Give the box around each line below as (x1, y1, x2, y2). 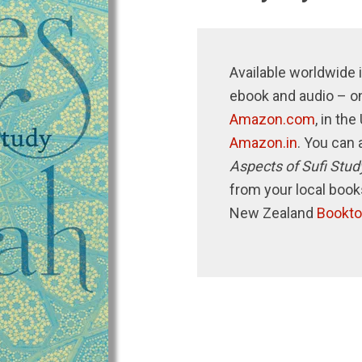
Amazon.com (229, 111, 315, 128)
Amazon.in (229, 134, 297, 151)
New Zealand (229, 204, 317, 221)
